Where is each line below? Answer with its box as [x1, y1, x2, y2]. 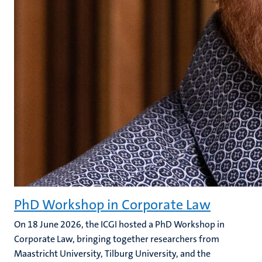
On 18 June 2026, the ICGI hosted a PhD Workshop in [14, 218, 225, 230]
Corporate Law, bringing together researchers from [14, 233, 219, 245]
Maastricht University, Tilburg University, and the [14, 247, 211, 260]
